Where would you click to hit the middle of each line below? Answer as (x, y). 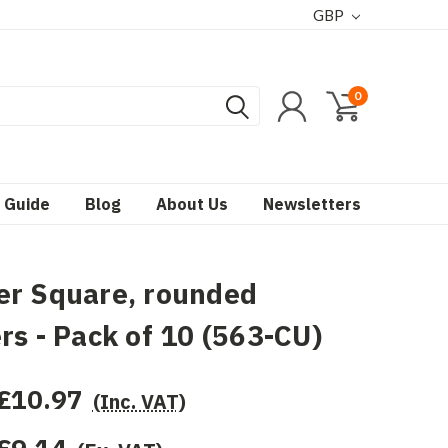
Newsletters (312, 204)
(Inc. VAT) (139, 401)
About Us (192, 204)
